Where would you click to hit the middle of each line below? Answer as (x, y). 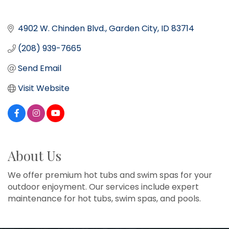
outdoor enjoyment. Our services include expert (103, 187)
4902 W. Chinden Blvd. (62, 29)
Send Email (40, 68)
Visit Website (44, 88)
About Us (35, 156)
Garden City (133, 29)
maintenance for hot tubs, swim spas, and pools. (104, 199)
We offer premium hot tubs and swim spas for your (110, 175)
